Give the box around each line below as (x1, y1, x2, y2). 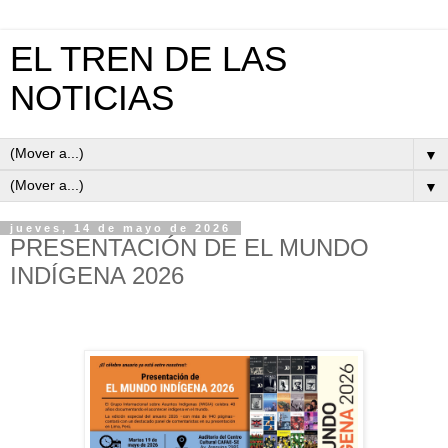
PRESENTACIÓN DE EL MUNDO (10, 234, 369, 261)
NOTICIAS (10, 79, 174, 117)
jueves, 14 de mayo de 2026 (10, 222, 231, 234)
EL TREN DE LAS (10, 40, 287, 78)
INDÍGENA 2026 (10, 262, 184, 289)
